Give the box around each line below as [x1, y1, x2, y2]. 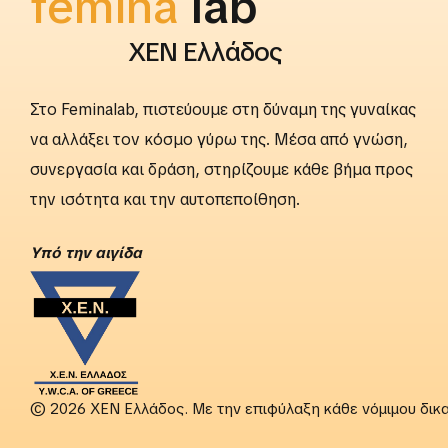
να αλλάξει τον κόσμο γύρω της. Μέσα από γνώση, [30, 128, 408, 150]
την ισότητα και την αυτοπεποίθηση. [30, 188, 300, 210]
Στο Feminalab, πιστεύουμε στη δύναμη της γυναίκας [30, 98, 416, 120]
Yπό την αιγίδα [30, 242, 142, 263]
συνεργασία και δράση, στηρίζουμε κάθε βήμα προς [30, 158, 413, 180]
